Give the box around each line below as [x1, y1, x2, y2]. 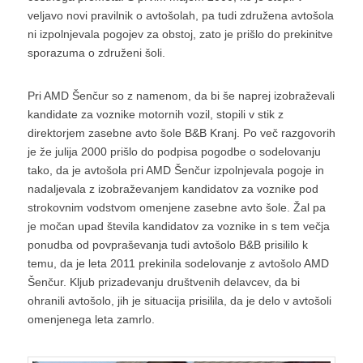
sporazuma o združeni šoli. [27, 45, 165, 59]
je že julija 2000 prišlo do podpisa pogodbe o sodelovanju [27, 144, 321, 158]
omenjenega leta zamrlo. [27, 312, 155, 326]
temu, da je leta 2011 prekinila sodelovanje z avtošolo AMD [27, 256, 329, 270]
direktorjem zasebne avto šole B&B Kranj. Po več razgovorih [27, 126, 335, 139]
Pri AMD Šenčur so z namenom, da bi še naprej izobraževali [27, 88, 335, 102]
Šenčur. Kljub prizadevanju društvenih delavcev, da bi [27, 275, 300, 288]
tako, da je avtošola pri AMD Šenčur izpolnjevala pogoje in [27, 163, 324, 177]
